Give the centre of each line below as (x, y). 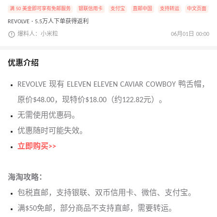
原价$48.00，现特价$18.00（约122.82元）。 (92, 101)
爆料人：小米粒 (38, 35)
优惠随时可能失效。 (52, 132)
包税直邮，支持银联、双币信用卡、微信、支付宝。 (107, 194)
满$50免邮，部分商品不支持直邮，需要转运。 (97, 209)
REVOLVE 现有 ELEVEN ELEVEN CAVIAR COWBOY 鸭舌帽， (113, 85)
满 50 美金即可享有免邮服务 (40, 9)
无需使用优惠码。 (48, 116)
